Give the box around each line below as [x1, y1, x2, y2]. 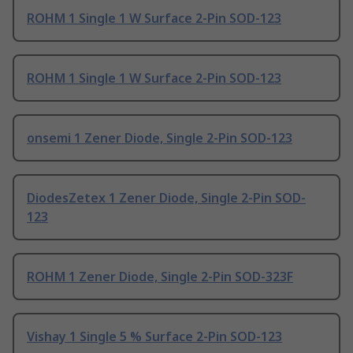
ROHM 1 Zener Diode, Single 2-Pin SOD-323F [27, 268, 293, 286]
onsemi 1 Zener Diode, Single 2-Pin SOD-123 [27, 129, 292, 147]
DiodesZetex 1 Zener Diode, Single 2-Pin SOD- [27, 189, 306, 207]
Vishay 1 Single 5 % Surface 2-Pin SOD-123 [27, 328, 282, 346]
